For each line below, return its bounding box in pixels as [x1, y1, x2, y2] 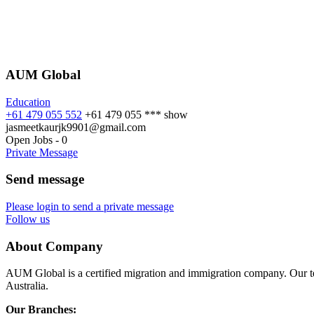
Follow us [6, 212, 50, 225]
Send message [6, 172, 84, 187]
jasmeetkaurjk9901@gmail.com [6, 121, 146, 133]
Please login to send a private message [6, 200, 174, 212]
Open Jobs [6, 133, 53, 146]
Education [6, 95, 50, 108]
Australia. [6, 280, 48, 292]
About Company [6, 238, 103, 254]
